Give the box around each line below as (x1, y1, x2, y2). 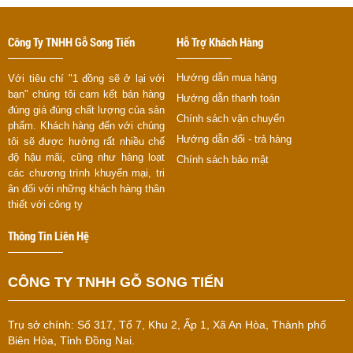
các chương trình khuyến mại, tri (8, 166, 165, 179)
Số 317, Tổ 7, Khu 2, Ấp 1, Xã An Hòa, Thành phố (77, 318, 326, 331)
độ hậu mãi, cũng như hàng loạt (8, 150, 165, 163)
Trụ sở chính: (8, 318, 77, 331)
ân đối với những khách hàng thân (8, 182, 165, 195)
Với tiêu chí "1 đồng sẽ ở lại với (8, 72, 165, 84)
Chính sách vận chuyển (176, 112, 284, 124)
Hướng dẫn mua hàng (176, 71, 277, 84)
